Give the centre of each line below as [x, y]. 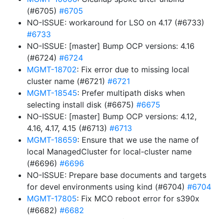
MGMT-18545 [52, 93]
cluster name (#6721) [67, 81]
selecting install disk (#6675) [82, 105]
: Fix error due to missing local [133, 69]
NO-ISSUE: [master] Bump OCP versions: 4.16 [111, 46]
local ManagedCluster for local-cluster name [109, 152]
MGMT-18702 [52, 69]
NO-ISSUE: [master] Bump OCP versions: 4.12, [112, 116]
